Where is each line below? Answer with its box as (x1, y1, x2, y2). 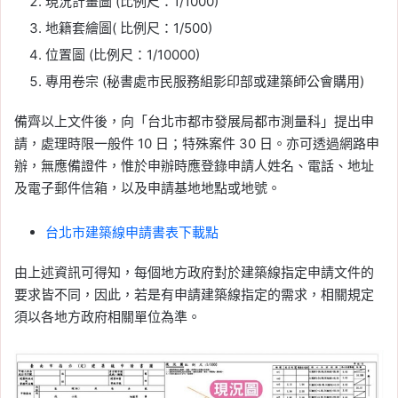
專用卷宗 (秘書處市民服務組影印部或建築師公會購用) (45, 72, 364, 90)
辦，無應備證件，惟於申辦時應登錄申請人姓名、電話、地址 (14, 156, 374, 174)
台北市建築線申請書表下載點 (45, 223, 219, 241)
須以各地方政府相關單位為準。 (14, 307, 201, 325)
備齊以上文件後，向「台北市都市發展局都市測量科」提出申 (14, 112, 374, 130)
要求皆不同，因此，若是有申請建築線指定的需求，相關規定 (14, 285, 374, 303)
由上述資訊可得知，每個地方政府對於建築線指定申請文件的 (14, 263, 374, 281)
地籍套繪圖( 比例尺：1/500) (45, 19, 212, 36)
